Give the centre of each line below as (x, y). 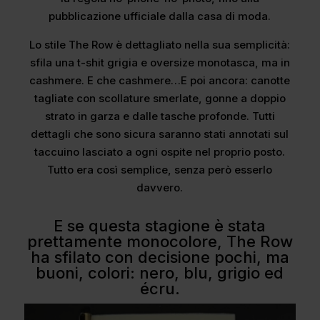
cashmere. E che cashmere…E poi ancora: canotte (160, 80)
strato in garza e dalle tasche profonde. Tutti (160, 116)
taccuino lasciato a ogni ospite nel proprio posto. (160, 151)
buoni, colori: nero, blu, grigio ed (160, 272)
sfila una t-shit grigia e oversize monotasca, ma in (160, 62)
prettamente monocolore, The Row (160, 241)
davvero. (160, 187)
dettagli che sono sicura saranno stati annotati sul (160, 134)
